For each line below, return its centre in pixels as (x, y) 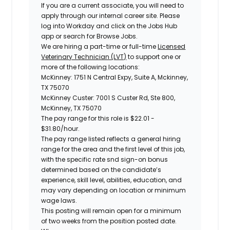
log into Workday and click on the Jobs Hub (109, 26)
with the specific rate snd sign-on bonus (105, 159)
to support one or (154, 56)
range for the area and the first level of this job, (113, 149)
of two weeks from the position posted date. (109, 221)
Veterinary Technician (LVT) (84, 56)
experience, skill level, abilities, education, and (112, 180)
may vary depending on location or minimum (114, 190)
